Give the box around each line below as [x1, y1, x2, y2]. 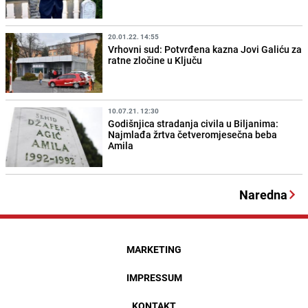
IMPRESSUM [126, 271, 182, 285]
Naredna [239, 186, 287, 203]
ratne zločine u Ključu [108, 54, 203, 67]
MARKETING [126, 243, 181, 256]
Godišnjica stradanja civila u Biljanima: [108, 117, 279, 131]
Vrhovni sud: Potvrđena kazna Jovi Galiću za [108, 43, 302, 56]
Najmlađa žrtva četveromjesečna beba [108, 128, 278, 142]
